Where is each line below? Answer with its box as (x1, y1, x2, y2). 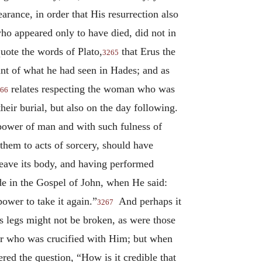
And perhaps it (113, 195, 181, 207)
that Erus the (119, 45, 175, 57)
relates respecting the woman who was (8, 82, 175, 95)
